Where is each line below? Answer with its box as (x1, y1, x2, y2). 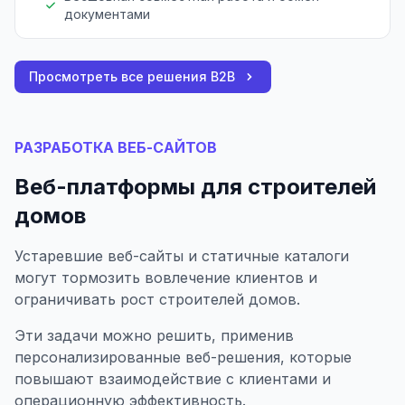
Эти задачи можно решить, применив (14, 325, 294, 344)
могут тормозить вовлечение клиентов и (14, 268, 317, 287)
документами (63, 5, 150, 22)
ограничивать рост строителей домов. (14, 289, 300, 308)
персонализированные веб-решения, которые (14, 347, 352, 366)
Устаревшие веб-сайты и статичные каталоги (14, 246, 349, 265)
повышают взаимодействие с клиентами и (14, 369, 331, 388)
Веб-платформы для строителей (14, 173, 376, 200)
